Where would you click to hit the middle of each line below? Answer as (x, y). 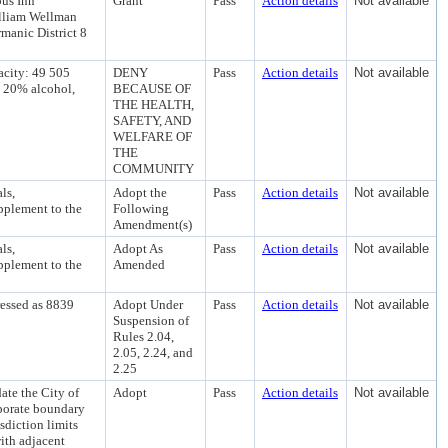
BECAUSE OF (152, 88)
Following (141, 208)
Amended (139, 264)
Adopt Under (148, 304)
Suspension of (151, 320)
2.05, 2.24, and (153, 352)
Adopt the (140, 192)
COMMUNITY (153, 168)
